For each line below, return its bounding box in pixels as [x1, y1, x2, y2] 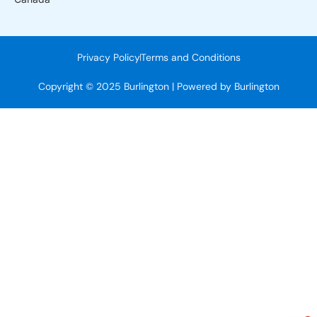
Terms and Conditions [140, 50, 241, 64]
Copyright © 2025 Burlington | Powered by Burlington [38, 79, 279, 93]
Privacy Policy [76, 50, 140, 64]
